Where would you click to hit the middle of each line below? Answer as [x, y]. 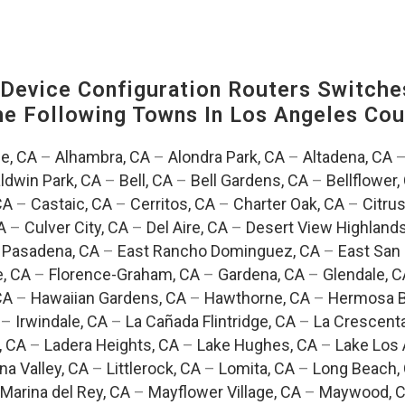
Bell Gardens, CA [250, 181]
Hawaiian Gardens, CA [108, 298]
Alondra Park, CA [226, 157]
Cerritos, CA [173, 204]
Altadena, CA [347, 157]
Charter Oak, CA [289, 204]
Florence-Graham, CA [124, 275]
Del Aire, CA [187, 228]
